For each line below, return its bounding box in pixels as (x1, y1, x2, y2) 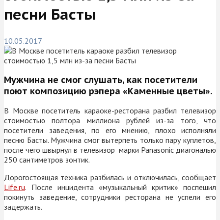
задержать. (4, 201, 42, 212)
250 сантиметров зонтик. (4, 154, 90, 165)
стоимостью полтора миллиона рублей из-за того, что (4, 115, 216, 125)
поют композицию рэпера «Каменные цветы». (4, 85, 212, 97)
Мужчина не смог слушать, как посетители (4, 74, 197, 85)
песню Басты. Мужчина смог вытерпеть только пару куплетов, (4, 135, 216, 145)
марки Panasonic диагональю (119, 144, 216, 155)
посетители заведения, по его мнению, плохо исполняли (4, 125, 216, 135)
